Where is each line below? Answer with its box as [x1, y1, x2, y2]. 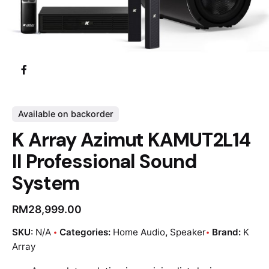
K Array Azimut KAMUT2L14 [12, 127, 251, 153]
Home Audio [113, 226, 165, 238]
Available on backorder [17, 109, 113, 119]
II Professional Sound [12, 149, 197, 175]
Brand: [212, 226, 243, 238]
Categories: [59, 226, 113, 238]
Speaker [170, 226, 206, 238]
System [12, 171, 80, 196]
